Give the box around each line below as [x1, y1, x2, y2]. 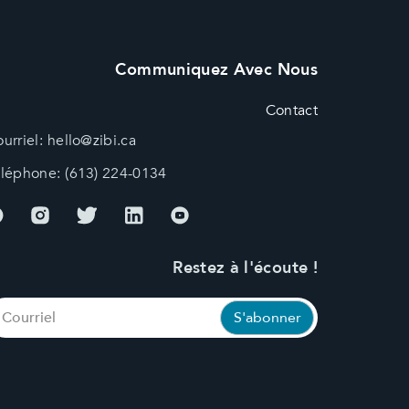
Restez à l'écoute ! [173, 256, 318, 279]
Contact [265, 100, 318, 121]
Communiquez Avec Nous [115, 58, 318, 81]
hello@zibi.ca [47, 130, 137, 151]
